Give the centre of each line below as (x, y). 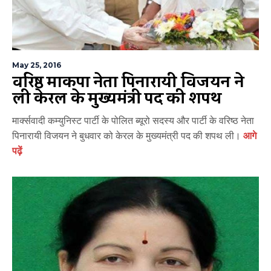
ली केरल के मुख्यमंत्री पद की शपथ (117, 98)
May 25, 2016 (37, 65)
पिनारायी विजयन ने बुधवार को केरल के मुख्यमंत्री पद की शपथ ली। (126, 135)
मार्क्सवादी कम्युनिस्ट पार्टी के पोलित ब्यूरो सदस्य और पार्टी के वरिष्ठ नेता (133, 120)
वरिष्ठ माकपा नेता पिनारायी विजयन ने (128, 82)
